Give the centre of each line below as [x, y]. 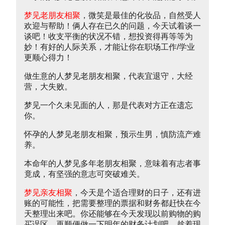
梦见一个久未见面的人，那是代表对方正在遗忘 [108, 105]
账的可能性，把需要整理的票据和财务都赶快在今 [113, 203]
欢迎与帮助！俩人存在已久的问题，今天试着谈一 [113, 26]
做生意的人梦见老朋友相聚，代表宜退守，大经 [108, 76]
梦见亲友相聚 [48, 193]
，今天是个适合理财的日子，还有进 [137, 193]
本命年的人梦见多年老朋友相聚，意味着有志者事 [113, 164]
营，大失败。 [48, 87]
